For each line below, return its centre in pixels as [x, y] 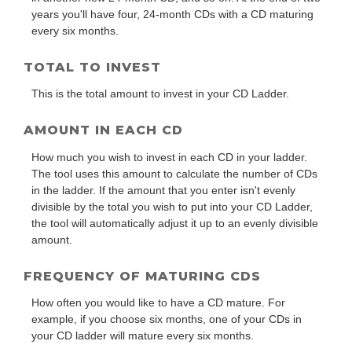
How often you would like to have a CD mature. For [158, 303]
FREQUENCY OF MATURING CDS [142, 276]
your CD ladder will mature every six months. [143, 336]
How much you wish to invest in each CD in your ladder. [169, 157]
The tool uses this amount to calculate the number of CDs [174, 173]
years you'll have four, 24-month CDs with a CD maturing [172, 14]
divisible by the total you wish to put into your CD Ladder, [172, 206]
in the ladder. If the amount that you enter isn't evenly [163, 190]
